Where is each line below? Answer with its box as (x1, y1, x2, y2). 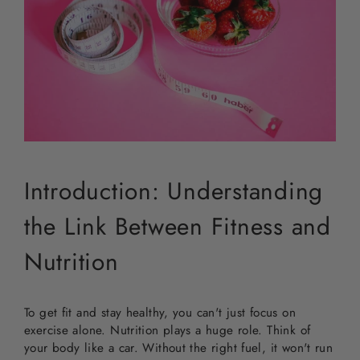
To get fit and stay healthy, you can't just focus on (24, 303, 296, 321)
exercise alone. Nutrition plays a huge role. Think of (24, 321, 311, 339)
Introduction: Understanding (24, 173, 324, 208)
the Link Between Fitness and (24, 208, 331, 243)
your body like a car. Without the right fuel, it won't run (24, 338, 333, 357)
